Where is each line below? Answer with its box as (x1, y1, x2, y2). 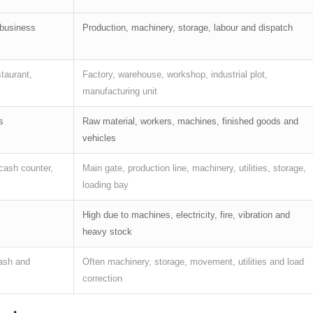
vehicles (82, 132, 116, 143)
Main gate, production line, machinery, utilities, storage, (82, 162, 306, 173)
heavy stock (82, 226, 132, 237)
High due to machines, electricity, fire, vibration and (82, 209, 290, 220)
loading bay (82, 179, 129, 190)
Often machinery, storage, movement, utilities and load (82, 256, 304, 267)
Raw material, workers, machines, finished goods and (82, 115, 298, 126)
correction (82, 272, 122, 284)
